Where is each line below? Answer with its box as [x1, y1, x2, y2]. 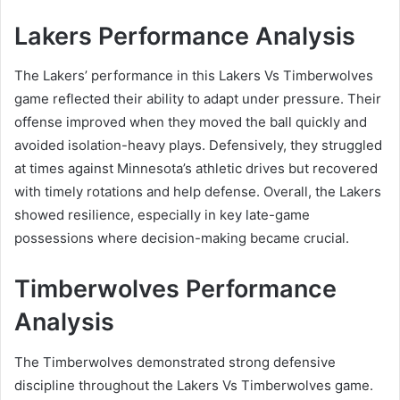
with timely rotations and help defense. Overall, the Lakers [14, 183, 381, 201]
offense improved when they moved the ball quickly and [14, 113, 367, 131]
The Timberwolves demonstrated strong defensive [14, 353, 336, 371]
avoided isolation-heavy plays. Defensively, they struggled [14, 137, 382, 154]
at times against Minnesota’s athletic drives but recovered [14, 160, 378, 178]
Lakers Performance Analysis [14, 21, 355, 51]
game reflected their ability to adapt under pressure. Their [14, 90, 381, 108]
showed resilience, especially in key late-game [14, 206, 310, 224]
